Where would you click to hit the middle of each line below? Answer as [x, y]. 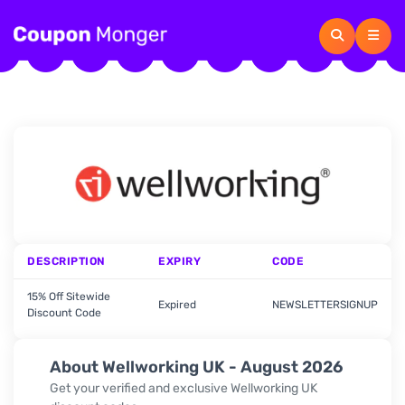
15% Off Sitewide [69, 297]
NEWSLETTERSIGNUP [325, 305]
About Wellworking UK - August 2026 [196, 367]
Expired [177, 305]
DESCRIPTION [66, 261]
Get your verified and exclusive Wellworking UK [184, 388]
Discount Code [64, 313]
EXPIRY [179, 261]
